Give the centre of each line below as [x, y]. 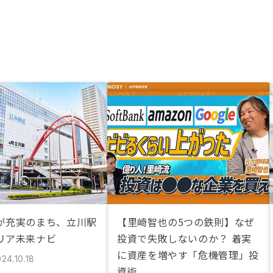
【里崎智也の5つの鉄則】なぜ [186, 222]
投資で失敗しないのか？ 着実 [184, 238]
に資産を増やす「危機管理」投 [188, 255]
